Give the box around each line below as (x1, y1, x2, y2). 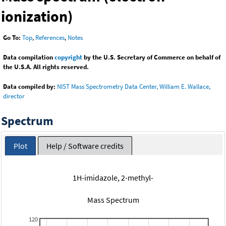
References (35, 33, 65, 42)
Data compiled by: (3, 82, 55, 91)
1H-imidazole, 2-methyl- (73, 172, 153, 183)
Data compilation (3, 53, 54, 62)
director (3, 92, 25, 101)
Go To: (3, 33, 21, 42)
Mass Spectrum (87, 194, 139, 205)
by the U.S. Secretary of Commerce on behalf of (82, 53, 220, 62)
